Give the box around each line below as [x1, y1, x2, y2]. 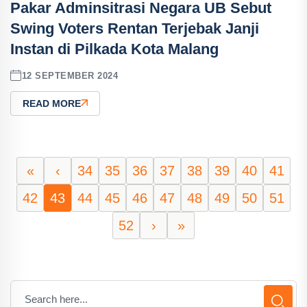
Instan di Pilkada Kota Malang [10, 40, 219, 58]
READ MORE [23, 98, 81, 109]
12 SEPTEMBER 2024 [21, 70, 119, 81]
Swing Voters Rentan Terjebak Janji [10, 20, 259, 37]
